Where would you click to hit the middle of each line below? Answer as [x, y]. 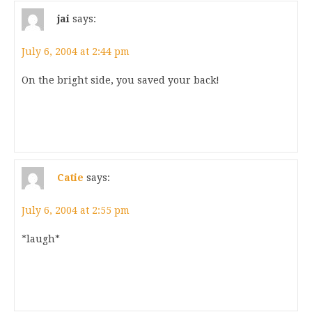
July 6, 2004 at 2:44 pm [76, 52]
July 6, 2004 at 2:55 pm [76, 210]
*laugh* [41, 239]
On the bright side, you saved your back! [120, 80]
